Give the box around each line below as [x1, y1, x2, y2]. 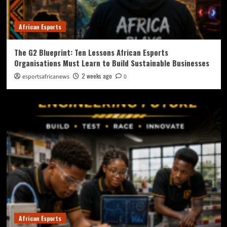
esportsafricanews [22, 72, 69, 82]
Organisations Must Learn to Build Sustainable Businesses [14, 57, 209, 69]
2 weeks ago [81, 71, 112, 81]
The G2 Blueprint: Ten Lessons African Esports [14, 47, 168, 58]
